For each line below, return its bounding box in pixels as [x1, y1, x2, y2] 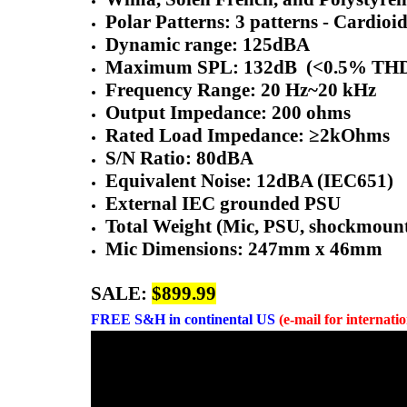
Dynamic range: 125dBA [105, 33, 311, 55]
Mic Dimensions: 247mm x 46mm [105, 237, 383, 260]
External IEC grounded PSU [105, 192, 342, 214]
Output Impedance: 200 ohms [105, 101, 352, 124]
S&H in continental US [131, 311, 275, 327]
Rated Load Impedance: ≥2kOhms [105, 124, 391, 146]
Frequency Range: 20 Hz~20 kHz [105, 78, 377, 101]
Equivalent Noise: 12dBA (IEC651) [105, 169, 394, 192]
